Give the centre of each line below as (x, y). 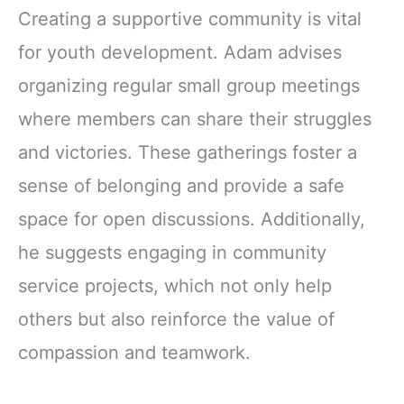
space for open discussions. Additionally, (192, 220)
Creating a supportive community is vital (190, 19)
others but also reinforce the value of (176, 320)
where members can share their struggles (195, 119)
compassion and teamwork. (134, 353)
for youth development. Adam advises (180, 53)
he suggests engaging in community (172, 253)
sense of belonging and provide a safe (181, 186)
